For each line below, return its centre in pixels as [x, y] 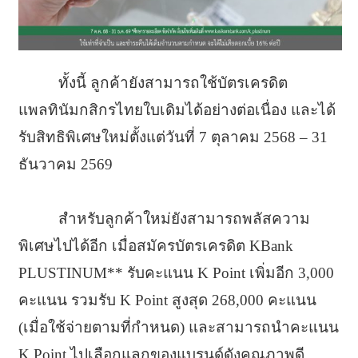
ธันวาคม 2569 [65, 164]
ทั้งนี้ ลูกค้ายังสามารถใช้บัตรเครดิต [173, 82]
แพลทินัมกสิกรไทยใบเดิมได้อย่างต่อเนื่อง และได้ [177, 109]
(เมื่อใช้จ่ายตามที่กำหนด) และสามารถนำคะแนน [178, 327]
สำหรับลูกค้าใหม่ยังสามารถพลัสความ [184, 218]
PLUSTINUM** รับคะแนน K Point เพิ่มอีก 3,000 [176, 272]
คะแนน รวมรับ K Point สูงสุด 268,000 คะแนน [167, 300]
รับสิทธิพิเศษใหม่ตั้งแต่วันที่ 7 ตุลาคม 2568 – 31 [173, 137]
